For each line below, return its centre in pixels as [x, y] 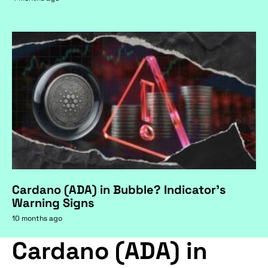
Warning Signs [53, 202]
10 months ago [37, 218]
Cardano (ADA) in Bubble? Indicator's [119, 189]
